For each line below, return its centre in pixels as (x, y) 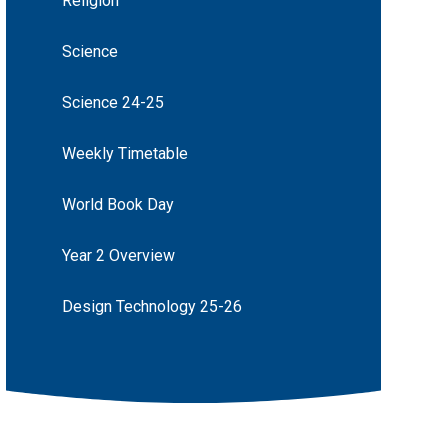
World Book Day (117, 205)
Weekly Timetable (124, 154)
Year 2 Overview (118, 256)
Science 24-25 (112, 103)
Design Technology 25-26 (151, 307)
